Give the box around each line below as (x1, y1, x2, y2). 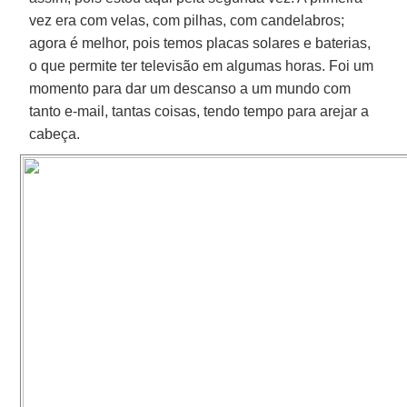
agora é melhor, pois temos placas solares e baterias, (29, 35, 372, 51)
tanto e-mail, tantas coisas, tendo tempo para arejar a (29, 103, 370, 119)
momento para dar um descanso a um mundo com (29, 80, 352, 96)
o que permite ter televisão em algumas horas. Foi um (29, 57, 374, 74)
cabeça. (29, 125, 81, 142)
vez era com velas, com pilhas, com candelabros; (29, 12, 345, 28)
